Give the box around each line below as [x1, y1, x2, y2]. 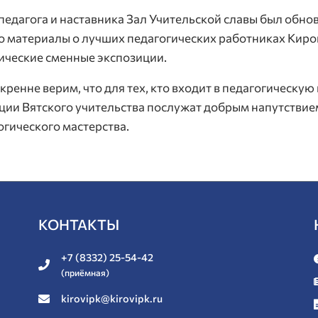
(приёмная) [61, 267, 109, 279]
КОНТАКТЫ [38, 216, 119, 234]
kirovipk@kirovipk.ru [61, 292, 163, 305]
